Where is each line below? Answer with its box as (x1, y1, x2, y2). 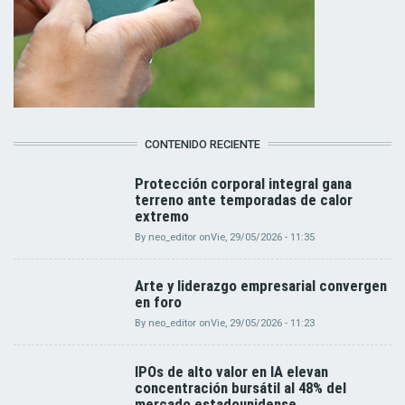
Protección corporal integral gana (135, 174, 352, 193)
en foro (135, 292, 182, 311)
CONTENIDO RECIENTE (145, 137, 260, 151)
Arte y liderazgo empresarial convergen (135, 276, 387, 295)
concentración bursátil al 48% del (135, 378, 346, 397)
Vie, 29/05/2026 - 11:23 (211, 316, 315, 329)
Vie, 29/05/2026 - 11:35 (211, 231, 315, 243)
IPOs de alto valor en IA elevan (135, 362, 328, 381)
